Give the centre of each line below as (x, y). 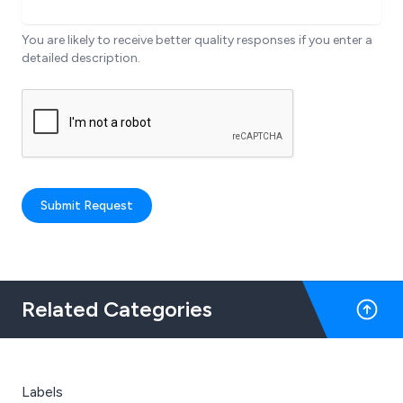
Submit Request (87, 206)
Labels (42, 392)
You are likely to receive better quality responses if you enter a (197, 40)
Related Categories (117, 309)
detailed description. (81, 58)
